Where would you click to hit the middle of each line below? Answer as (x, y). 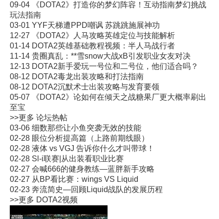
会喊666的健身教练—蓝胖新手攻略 (93, 169)
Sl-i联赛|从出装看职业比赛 (78, 158)
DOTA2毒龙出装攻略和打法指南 (88, 76)
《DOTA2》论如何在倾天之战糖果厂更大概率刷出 (119, 97)
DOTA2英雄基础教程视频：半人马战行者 (103, 45)
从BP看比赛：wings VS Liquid (85, 179)
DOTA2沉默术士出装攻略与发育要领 (96, 87)
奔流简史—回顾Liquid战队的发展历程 (97, 189)
